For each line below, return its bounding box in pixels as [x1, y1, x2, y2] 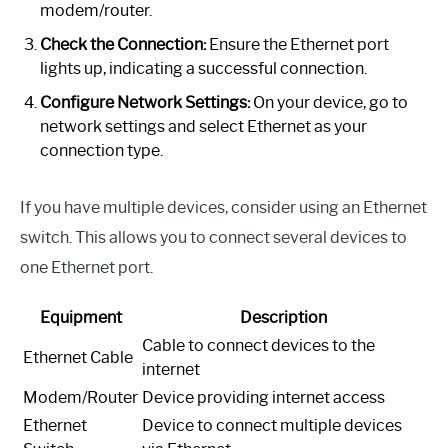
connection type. [40, 141, 163, 161]
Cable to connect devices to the [142, 336, 375, 356]
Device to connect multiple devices [142, 416, 402, 436]
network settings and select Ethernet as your [40, 117, 367, 137]
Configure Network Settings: [40, 93, 250, 113]
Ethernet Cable [23, 348, 133, 368]
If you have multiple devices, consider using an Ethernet [20, 198, 427, 218]
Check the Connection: [40, 35, 206, 55]
